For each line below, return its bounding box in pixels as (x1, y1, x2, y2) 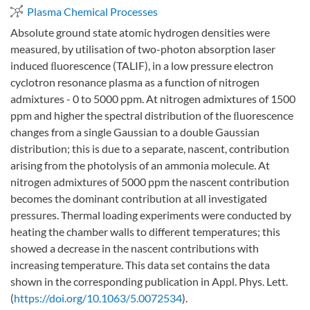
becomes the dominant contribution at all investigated (10, 192, 267, 206)
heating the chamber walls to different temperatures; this (10, 225, 280, 239)
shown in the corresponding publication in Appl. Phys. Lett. (10, 275, 288, 289)
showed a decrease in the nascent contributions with (10, 241, 259, 255)
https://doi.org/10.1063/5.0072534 (14, 291, 182, 305)
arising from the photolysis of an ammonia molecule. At (10, 158, 270, 172)
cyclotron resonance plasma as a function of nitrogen (10, 75, 259, 89)
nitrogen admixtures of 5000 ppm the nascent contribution (10, 175, 289, 189)
